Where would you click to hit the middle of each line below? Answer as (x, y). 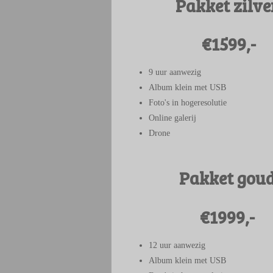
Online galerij (172, 118)
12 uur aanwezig (177, 245)
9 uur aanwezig (175, 72)
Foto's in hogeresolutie (188, 103)
